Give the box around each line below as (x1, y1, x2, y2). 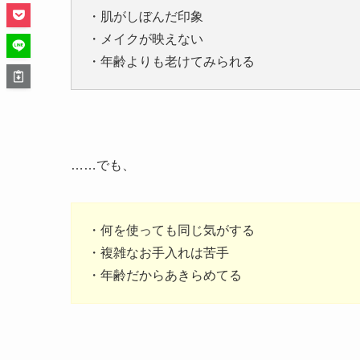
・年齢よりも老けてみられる (88, 55, 255, 69)
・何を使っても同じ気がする (88, 223, 255, 238)
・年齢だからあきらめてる (88, 268, 242, 283)
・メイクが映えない (88, 32, 203, 47)
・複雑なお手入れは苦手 (88, 246, 229, 260)
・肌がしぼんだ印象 (88, 10, 203, 24)
